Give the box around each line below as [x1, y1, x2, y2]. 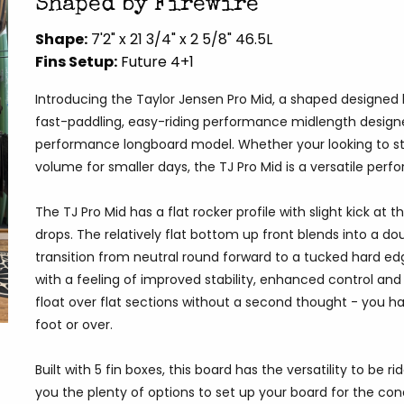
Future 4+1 [116, 51, 194, 73]
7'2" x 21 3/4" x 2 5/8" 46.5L [87, 29, 272, 50]
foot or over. [34, 316, 113, 335]
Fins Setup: [34, 51, 117, 73]
